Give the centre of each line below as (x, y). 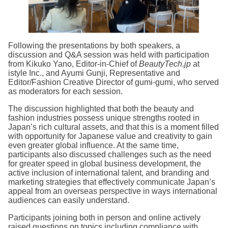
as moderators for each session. (65, 91)
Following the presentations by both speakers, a (94, 45)
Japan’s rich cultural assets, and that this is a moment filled (113, 127)
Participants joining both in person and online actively (104, 217)
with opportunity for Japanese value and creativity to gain (110, 136)
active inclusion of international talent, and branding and (109, 173)
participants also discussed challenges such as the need (110, 154)
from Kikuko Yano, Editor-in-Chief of (74, 64)
